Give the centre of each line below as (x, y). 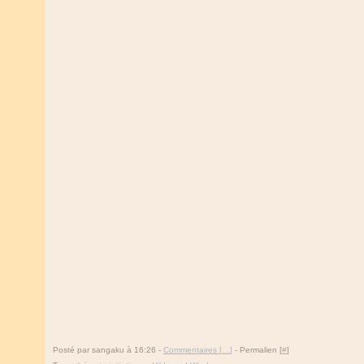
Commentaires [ (193, 350)
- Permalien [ (257, 350)
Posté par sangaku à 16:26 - (108, 350)
